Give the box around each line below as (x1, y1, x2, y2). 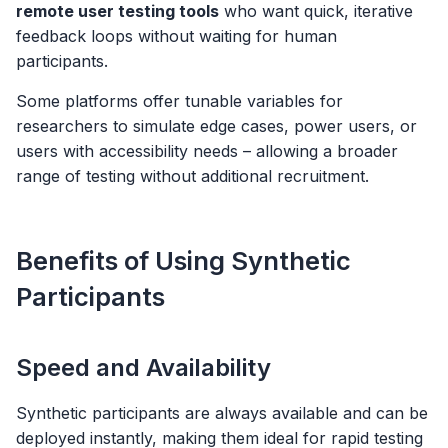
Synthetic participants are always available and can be (16, 403, 428, 424)
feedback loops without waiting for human (16, 26, 337, 47)
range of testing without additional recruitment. (16, 165, 369, 186)
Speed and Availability (16, 353, 271, 383)
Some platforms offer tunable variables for (16, 90, 343, 111)
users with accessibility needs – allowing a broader (16, 140, 398, 161)
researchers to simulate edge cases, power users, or (16, 115, 417, 136)
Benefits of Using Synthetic (16, 245, 351, 277)
